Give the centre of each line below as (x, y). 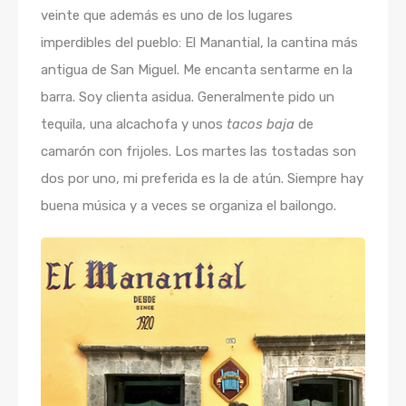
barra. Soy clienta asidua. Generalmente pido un (188, 97)
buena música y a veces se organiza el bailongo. (188, 206)
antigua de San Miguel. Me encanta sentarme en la (197, 70)
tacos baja (261, 125)
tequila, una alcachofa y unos (134, 125)
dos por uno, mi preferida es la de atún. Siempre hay (202, 179)
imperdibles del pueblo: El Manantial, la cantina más (199, 43)
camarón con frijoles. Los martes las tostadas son (198, 152)
